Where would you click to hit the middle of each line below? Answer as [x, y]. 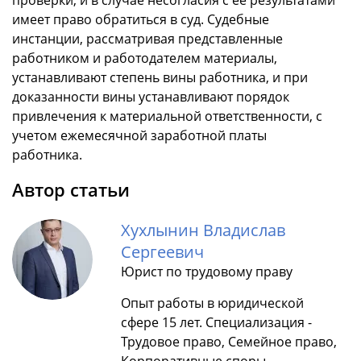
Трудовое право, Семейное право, [229, 341]
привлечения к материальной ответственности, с [167, 116]
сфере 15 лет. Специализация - [216, 322]
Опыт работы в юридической [212, 303]
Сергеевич [162, 251]
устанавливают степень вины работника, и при [160, 77]
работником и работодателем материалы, [145, 58]
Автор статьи [71, 189]
